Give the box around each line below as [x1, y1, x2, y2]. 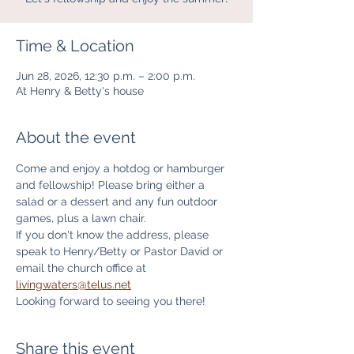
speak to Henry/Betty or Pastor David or [16, 245, 226, 258]
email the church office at [16, 262, 149, 274]
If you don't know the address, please [16, 228, 212, 241]
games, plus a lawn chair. [16, 212, 146, 224]
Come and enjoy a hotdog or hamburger [16, 162, 228, 175]
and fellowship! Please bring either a [16, 179, 208, 191]
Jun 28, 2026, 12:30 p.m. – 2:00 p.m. [16, 70, 195, 82]
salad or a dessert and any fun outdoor [16, 195, 220, 208]
